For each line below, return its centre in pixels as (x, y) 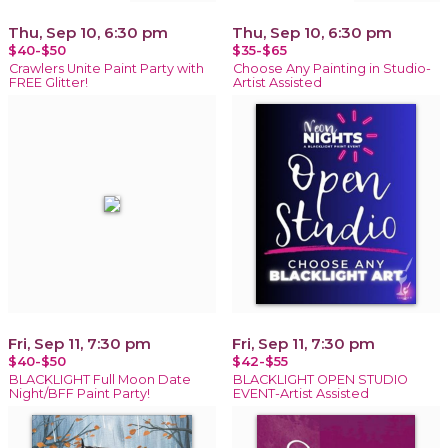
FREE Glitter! (48, 82)
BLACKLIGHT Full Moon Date (100, 379)
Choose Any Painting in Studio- (332, 68)
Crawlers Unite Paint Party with (106, 68)
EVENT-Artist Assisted (301, 393)
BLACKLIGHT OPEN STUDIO (320, 379)
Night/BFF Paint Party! (79, 393)
